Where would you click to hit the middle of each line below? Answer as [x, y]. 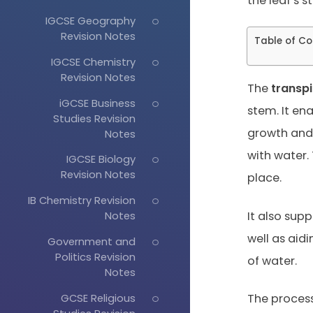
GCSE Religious [98, 298]
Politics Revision [95, 256]
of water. [272, 261]
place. [264, 178]
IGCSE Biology [101, 159]
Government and [91, 241]
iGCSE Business [97, 103]
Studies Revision [94, 118]
